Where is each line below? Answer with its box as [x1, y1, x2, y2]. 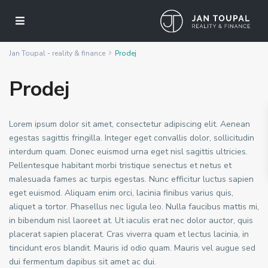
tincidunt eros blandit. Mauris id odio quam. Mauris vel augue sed [9, 242, 255, 254]
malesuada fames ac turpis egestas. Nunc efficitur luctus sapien [9, 173, 254, 185]
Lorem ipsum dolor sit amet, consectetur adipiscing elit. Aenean [9, 118, 250, 130]
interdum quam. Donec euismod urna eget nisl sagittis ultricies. [9, 146, 248, 157]
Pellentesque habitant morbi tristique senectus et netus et [9, 160, 232, 171]
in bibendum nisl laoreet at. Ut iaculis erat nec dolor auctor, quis [9, 215, 253, 226]
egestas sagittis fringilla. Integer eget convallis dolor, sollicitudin [9, 132, 254, 144]
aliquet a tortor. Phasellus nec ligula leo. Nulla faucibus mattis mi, [9, 201, 259, 212]
